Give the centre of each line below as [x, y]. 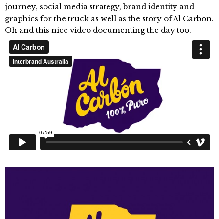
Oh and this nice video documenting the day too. [98, 30]
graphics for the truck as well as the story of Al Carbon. [109, 18]
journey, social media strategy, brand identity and [99, 7]
